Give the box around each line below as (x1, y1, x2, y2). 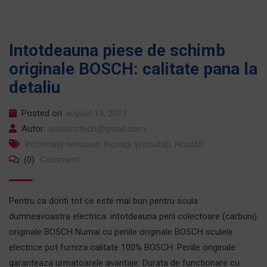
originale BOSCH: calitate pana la (9, 59, 257, 79)
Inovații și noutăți (104, 139, 170, 150)
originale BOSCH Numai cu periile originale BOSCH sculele (9, 226, 233, 237)
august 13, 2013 (65, 108, 127, 119)
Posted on (21, 108, 62, 119)
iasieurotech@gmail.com (48, 123, 145, 134)
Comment (38, 154, 79, 165)
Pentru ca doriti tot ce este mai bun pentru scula (9, 195, 198, 206)
